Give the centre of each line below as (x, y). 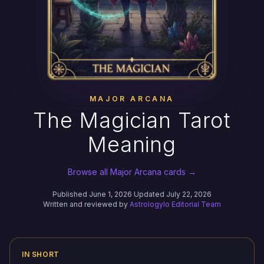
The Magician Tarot (132, 120)
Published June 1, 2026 (92, 194)
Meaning (132, 144)
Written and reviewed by (86, 204)
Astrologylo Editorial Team (175, 204)
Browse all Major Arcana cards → (132, 172)
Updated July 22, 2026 (173, 194)
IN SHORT (41, 254)
